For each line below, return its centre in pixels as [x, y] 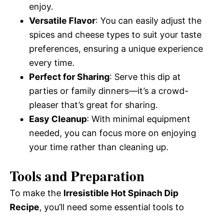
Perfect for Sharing [69, 77]
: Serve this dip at [145, 77]
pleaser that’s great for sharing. [93, 105]
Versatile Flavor [62, 21]
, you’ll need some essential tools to [112, 207]
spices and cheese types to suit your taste [115, 35]
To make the [37, 193]
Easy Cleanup [58, 119]
